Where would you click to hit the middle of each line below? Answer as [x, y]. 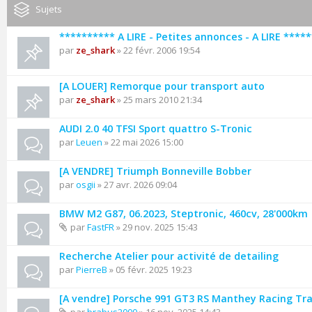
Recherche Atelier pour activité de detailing [169, 256]
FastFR [101, 227]
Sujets [49, 9]
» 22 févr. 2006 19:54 [157, 50]
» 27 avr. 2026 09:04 [136, 185]
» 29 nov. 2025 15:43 [156, 227]
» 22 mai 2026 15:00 [143, 142]
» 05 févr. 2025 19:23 [150, 270]
